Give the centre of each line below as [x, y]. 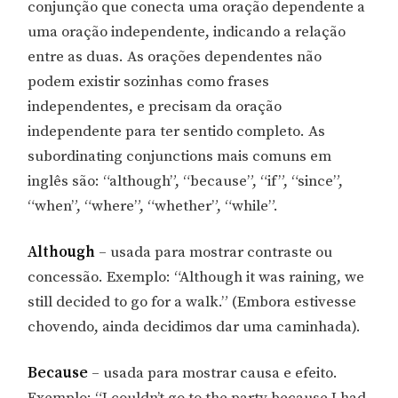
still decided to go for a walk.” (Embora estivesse [192, 302]
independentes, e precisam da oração [155, 107]
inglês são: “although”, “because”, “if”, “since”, [186, 182]
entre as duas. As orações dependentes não [175, 57]
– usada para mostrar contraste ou [216, 253]
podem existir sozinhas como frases [149, 82]
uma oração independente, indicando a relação [187, 32]
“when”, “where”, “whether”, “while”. [153, 207]
